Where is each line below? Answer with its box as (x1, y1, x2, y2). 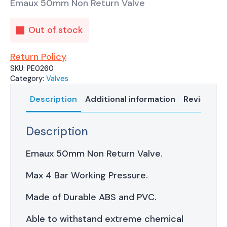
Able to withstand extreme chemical (26, 213, 183, 225)
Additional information (85, 94, 175, 105)
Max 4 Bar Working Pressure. (26, 169, 148, 182)
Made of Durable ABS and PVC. (26, 191, 157, 204)
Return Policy (10, 51, 66, 63)
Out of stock (28, 24, 83, 36)
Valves (46, 74, 68, 84)
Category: (10, 74, 46, 84)
